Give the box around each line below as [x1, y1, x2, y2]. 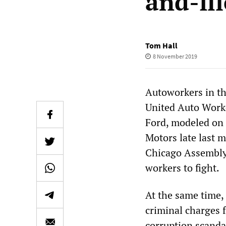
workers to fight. [145, 161, 219, 175]
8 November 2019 [152, 52, 197, 60]
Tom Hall [145, 40, 178, 50]
